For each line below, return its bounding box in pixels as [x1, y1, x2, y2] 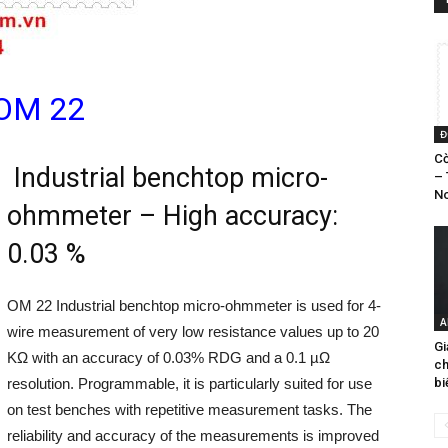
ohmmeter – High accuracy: [7, 200, 338, 232]
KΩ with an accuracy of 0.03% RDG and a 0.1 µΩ [7, 349, 330, 366]
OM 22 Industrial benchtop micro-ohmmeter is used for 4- [7, 297, 381, 314]
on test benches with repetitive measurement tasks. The [7, 401, 372, 418]
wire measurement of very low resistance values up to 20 [7, 323, 379, 340]
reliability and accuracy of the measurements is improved [7, 427, 379, 444]
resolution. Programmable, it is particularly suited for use [7, 375, 372, 392]
